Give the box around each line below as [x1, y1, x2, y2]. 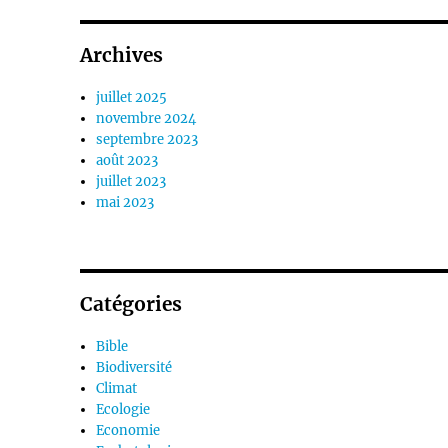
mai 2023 [96, 193, 155, 211]
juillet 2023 [96, 172, 167, 190]
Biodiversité [96, 358, 173, 376]
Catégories [80, 291, 183, 316]
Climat [96, 379, 138, 397]
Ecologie [96, 400, 151, 418]
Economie [96, 421, 161, 439]
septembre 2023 [96, 130, 199, 148]
